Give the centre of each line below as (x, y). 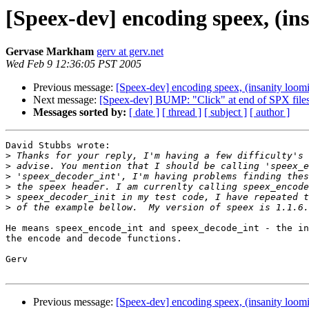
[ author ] (270, 112)
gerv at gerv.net (130, 52)
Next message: (66, 100)
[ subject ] (226, 112)
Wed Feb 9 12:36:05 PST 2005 (73, 64)
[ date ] (144, 112)
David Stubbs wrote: (58, 146)
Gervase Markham (50, 52)
